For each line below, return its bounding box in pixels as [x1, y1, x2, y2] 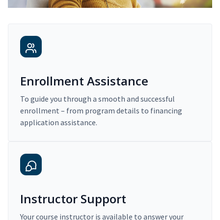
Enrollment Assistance [20, 73, 148, 89]
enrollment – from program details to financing [20, 106, 182, 116]
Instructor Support [20, 191, 126, 207]
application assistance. [20, 117, 97, 128]
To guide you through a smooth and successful [20, 94, 175, 104]
